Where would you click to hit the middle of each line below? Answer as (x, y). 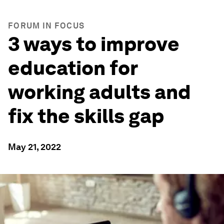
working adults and (99, 92)
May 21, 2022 (34, 147)
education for (73, 68)
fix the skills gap (86, 116)
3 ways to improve (94, 44)
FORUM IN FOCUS (46, 26)
